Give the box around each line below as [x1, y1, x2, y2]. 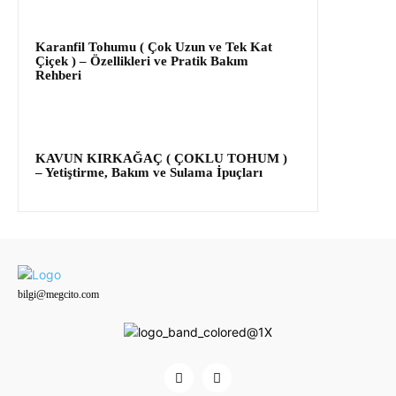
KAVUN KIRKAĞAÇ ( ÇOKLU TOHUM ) [35, 151, 287, 165]
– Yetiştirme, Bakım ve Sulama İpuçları [35, 165, 263, 179]
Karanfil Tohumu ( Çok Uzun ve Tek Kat [35, 40, 272, 54]
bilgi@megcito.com [18, 288, 99, 301]
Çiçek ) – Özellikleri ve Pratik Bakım [35, 54, 248, 68]
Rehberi [35, 68, 81, 82]
